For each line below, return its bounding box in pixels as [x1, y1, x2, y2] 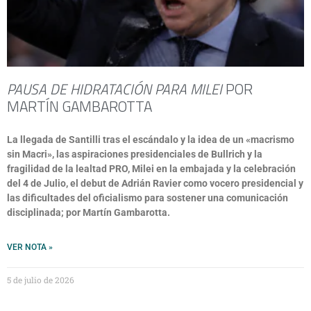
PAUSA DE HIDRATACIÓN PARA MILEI [7, 78, 222, 100]
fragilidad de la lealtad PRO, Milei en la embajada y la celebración [7, 163, 296, 174]
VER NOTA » [7, 242, 53, 252]
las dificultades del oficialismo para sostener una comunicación [7, 192, 288, 203]
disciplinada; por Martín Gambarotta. [7, 207, 170, 218]
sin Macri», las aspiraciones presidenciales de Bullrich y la [7, 149, 262, 160]
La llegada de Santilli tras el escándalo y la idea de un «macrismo [7, 134, 294, 145]
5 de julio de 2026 [7, 274, 74, 285]
